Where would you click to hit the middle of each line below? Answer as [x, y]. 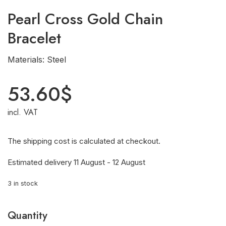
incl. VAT [23, 112]
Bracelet [34, 38]
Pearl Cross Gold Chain [85, 19]
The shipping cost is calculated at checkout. [84, 141]
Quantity [27, 215]
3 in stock [23, 183]
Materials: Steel [37, 60]
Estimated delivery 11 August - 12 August [76, 162]
